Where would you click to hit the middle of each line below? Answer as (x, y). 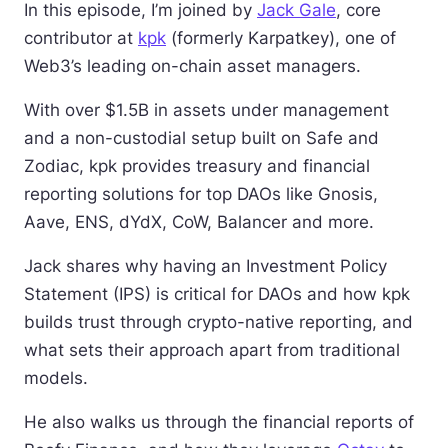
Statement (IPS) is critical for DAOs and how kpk (217, 294)
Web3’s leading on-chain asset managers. (192, 66)
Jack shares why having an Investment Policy (205, 266)
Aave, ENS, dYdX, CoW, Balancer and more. (199, 222)
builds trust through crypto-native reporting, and (218, 322)
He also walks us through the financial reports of (219, 422)
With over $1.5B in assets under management (206, 110)
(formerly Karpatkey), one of (281, 38)
